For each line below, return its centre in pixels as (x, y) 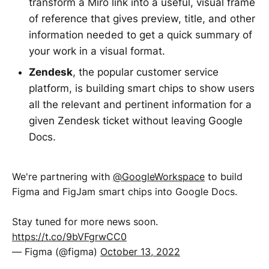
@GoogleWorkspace (159, 176)
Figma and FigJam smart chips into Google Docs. (125, 191)
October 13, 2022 (140, 251)
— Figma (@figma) (56, 251)
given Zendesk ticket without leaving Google (136, 120)
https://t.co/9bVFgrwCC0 (69, 236)
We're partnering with (62, 176)
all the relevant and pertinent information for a (140, 104)
